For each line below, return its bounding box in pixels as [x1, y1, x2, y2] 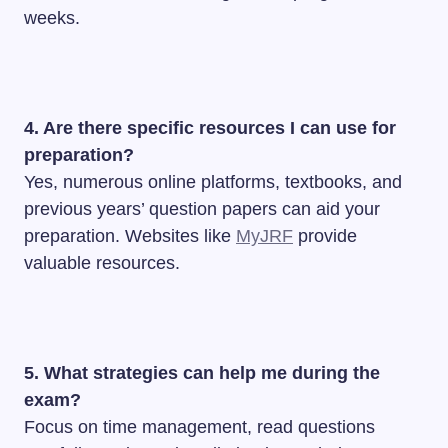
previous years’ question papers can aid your [24, 199, 380, 219]
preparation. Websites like [24, 226, 236, 246]
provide [293, 226, 357, 246]
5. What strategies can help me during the [24, 363, 380, 383]
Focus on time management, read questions [24, 417, 375, 437]
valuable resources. [24, 253, 180, 273]
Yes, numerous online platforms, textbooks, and [24, 172, 402, 192]
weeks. [24, 8, 80, 28]
